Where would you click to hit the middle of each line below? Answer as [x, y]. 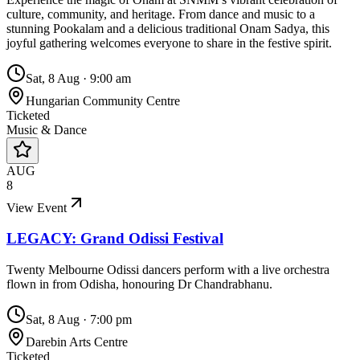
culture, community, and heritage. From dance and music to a [161, 14]
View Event [37, 207]
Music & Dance [47, 129]
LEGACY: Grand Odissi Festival [115, 239]
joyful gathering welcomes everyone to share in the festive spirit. [169, 43]
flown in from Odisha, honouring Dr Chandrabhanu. [139, 284]
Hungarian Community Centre [103, 100]
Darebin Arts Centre [77, 342]
